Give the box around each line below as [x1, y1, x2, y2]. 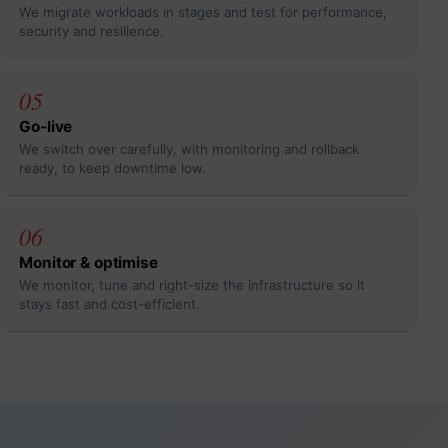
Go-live [19, 116, 73, 136]
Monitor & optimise [19, 253, 158, 273]
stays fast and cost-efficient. [19, 296, 201, 313]
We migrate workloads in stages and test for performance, [19, 4, 388, 21]
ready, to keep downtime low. [19, 159, 207, 176]
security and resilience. [19, 23, 165, 40]
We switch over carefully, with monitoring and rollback [19, 140, 360, 157]
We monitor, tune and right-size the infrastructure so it [19, 277, 366, 294]
